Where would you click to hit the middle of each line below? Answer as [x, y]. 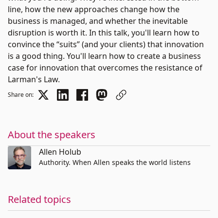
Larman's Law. [34, 79]
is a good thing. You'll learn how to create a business [104, 56]
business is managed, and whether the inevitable [98, 21]
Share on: [21, 95]
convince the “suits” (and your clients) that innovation [106, 44]
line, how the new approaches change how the [94, 9]
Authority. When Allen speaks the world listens [115, 162]
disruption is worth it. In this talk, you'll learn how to [104, 33]
